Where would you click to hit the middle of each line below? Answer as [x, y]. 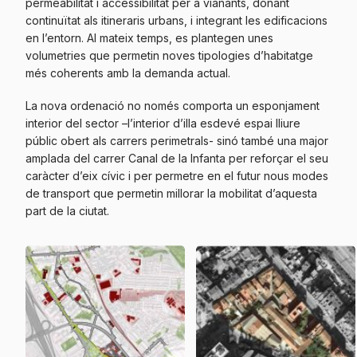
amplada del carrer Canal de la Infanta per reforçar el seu [177, 158]
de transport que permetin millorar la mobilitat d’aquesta [171, 193]
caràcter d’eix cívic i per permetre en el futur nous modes [177, 175]
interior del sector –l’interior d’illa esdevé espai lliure [163, 123]
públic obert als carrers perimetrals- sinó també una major [177, 140]
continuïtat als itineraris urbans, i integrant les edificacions [177, 20]
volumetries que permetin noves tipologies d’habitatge [169, 55]
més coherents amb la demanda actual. [128, 73]
